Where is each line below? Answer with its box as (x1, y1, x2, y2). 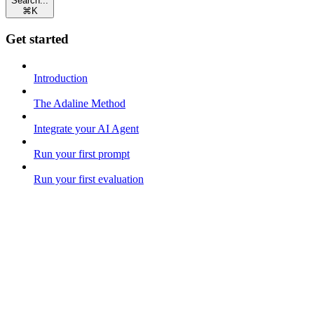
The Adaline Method (34, 97, 125, 110)
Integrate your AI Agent (34, 123, 139, 135)
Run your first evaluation (34, 173, 144, 186)
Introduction (34, 72, 88, 85)
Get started (6, 31, 69, 46)
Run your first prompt (34, 148, 130, 161)
